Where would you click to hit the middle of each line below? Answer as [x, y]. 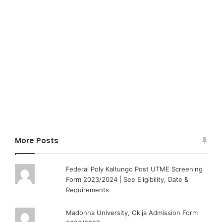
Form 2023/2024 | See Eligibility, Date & [127, 179]
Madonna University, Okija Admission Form [132, 212]
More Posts [37, 140]
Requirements [88, 190]
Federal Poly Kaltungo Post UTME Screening [135, 169]
